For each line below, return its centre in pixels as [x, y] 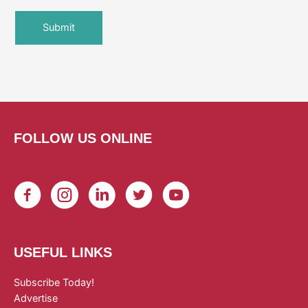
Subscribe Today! [54, 282]
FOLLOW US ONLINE [83, 138]
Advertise [36, 298]
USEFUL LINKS [63, 252]
